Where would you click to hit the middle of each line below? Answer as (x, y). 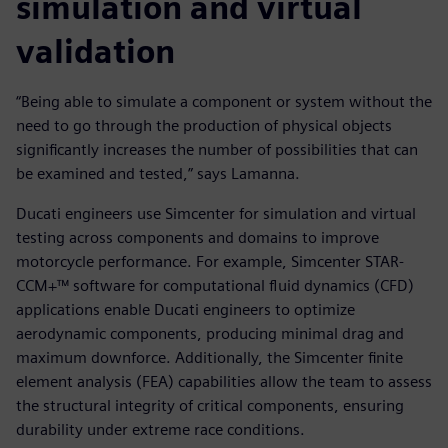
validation (95, 51)
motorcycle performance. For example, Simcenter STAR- (210, 261)
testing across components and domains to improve (197, 237)
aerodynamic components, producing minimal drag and (210, 333)
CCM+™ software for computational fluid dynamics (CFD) (215, 285)
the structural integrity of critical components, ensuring (210, 405)
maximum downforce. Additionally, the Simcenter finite (209, 357)
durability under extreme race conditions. (160, 429)
